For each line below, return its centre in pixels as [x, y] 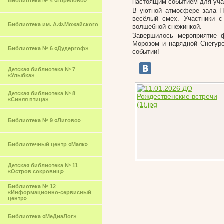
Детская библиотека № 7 [42, 69]
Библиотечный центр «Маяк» [48, 144]
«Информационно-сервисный [50, 192]
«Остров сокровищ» [36, 171]
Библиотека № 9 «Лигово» [44, 120]
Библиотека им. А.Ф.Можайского [53, 24]
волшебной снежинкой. [167, 27]
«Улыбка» [21, 75]
